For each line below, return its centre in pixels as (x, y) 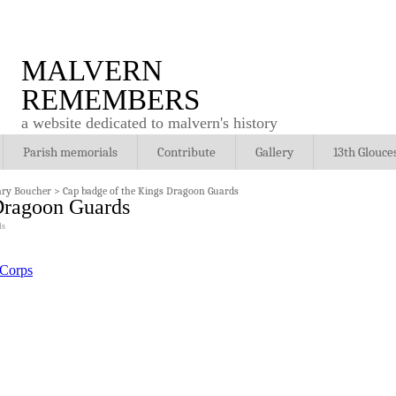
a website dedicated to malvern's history (149, 123)
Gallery (274, 152)
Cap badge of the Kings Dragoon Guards (151, 191)
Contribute (187, 152)
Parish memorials (70, 152)
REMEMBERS (110, 100)
